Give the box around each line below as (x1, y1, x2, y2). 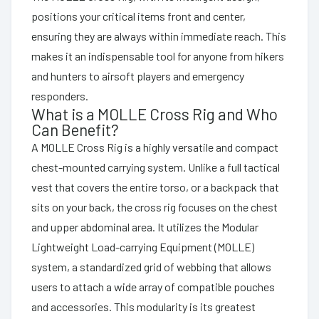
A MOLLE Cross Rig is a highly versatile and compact (31, 140, 278, 154)
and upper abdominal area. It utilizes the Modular (31, 219, 258, 234)
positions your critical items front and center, (31, 9, 246, 23)
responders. (31, 88, 88, 103)
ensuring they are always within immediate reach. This (31, 28, 286, 43)
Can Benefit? (31, 120, 119, 139)
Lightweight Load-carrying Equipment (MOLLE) (31, 239, 254, 253)
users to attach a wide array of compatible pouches (31, 279, 275, 293)
